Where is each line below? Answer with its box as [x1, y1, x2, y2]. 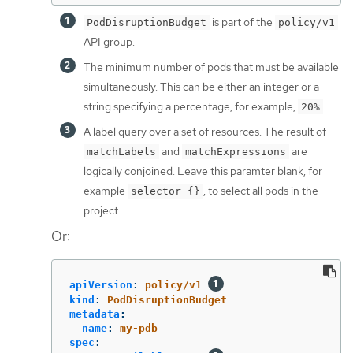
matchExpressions [185, 145, 286, 158]
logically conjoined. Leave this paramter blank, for [84, 163, 322, 178]
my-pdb [120, 322, 158, 335]
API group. [84, 34, 135, 49]
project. [84, 203, 121, 217]
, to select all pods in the [203, 183, 318, 198]
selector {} [131, 184, 200, 197]
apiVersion [69, 279, 132, 292]
